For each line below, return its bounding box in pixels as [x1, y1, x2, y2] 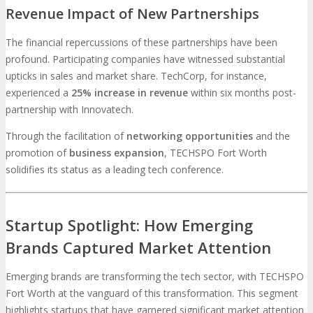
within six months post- [188, 86, 296, 100]
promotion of [6, 146, 69, 160]
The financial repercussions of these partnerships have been [6, 36, 277, 50]
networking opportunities [126, 129, 253, 143]
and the [253, 129, 290, 143]
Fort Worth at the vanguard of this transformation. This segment [6, 286, 298, 300]
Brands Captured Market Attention [6, 237, 271, 259]
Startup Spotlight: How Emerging [6, 214, 253, 236]
